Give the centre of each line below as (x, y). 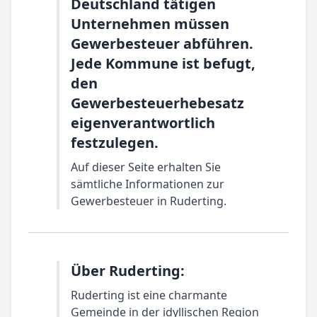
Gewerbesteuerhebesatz (157, 103)
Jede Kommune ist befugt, (163, 63)
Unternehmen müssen (150, 24)
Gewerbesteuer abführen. (162, 44)
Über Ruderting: (128, 271)
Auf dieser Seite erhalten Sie (146, 167)
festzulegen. (115, 143)
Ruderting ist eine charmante (149, 295)
